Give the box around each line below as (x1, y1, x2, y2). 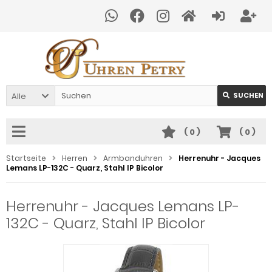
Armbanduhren (103, 153, 163, 163)
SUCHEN (233, 90, 263, 100)
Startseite (6, 153, 46, 163)
